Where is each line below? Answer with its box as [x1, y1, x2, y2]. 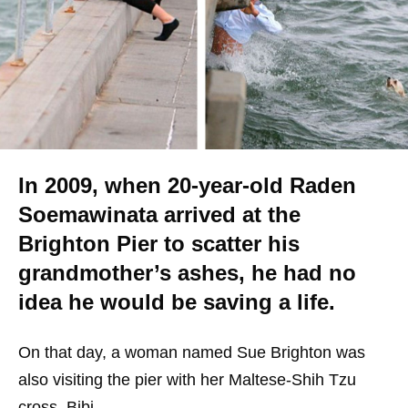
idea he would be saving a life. [18, 290, 335, 314]
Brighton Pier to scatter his [18, 231, 300, 256]
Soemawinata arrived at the [18, 202, 301, 227]
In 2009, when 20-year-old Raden [18, 173, 356, 198]
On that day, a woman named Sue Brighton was [18, 343, 365, 362]
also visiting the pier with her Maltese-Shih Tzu [18, 371, 356, 389]
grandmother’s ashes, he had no [18, 260, 356, 285]
